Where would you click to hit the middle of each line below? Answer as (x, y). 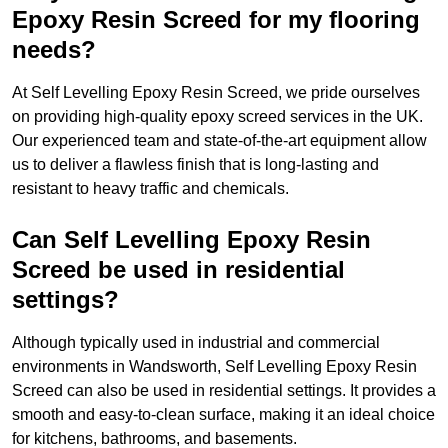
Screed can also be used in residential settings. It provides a (224, 391)
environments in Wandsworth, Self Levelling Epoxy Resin (214, 367)
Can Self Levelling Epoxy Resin (191, 240)
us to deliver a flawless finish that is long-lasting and (195, 165)
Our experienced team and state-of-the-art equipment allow (219, 141)
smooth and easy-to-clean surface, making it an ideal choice (223, 415)
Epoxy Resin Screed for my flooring (216, 20)
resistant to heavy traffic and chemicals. (150, 189)
